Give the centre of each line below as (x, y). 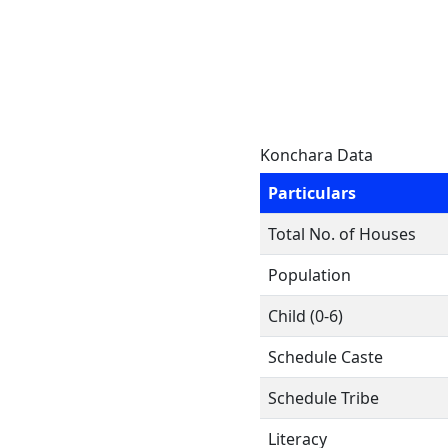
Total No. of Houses (342, 234)
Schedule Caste (325, 357)
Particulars (312, 193)
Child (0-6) (305, 316)
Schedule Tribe (323, 398)
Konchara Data (316, 155)
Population (309, 275)
